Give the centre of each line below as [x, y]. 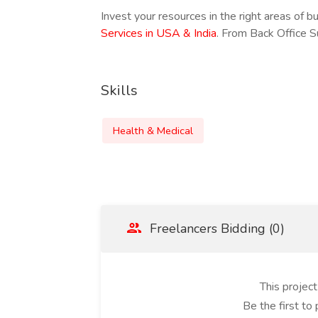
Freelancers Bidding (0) [215, 229]
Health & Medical [153, 131]
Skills [119, 91]
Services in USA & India [159, 33]
